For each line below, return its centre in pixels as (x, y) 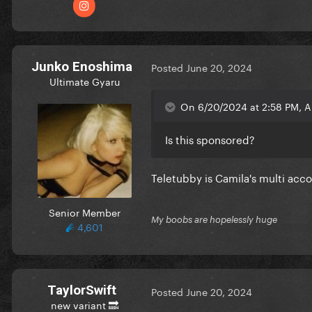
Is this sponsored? (210, 138)
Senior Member (84, 211)
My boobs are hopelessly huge (214, 219)
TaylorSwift (81, 290)
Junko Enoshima (81, 66)
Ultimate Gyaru (84, 80)
